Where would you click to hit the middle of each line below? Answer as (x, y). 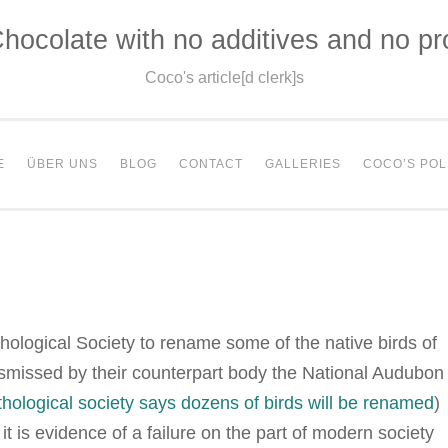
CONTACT (211, 164)
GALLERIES (303, 164)
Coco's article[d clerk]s (224, 77)
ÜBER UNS (62, 164)
